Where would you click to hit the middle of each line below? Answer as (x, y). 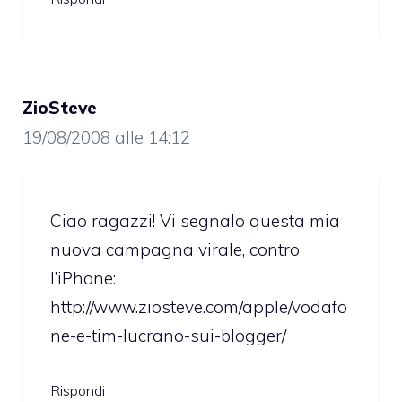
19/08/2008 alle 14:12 (106, 138)
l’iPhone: (83, 278)
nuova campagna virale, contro (175, 249)
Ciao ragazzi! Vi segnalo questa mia (195, 220)
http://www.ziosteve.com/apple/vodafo (199, 306)
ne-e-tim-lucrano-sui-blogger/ (168, 335)
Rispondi (78, 391)
